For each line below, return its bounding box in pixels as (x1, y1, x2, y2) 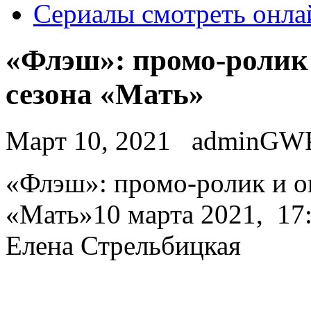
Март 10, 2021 (6, 125, 171, 155)
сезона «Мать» (6, 77, 204, 110)
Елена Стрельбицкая (6, 230, 241, 260)
